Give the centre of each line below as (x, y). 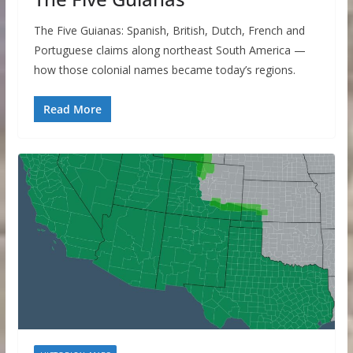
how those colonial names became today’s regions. (164, 69)
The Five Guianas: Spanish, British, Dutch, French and (169, 30)
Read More (72, 109)
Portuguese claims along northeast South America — (169, 50)
